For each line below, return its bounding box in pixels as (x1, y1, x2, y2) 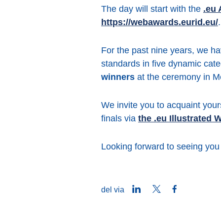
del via (101, 185, 124, 194)
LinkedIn (140, 184, 170, 193)
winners (101, 72, 135, 82)
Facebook (177, 184, 212, 193)
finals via (101, 113, 138, 123)
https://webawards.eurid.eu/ (101, 17, 218, 27)
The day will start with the (101, 3, 203, 14)
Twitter (160, 184, 184, 193)
